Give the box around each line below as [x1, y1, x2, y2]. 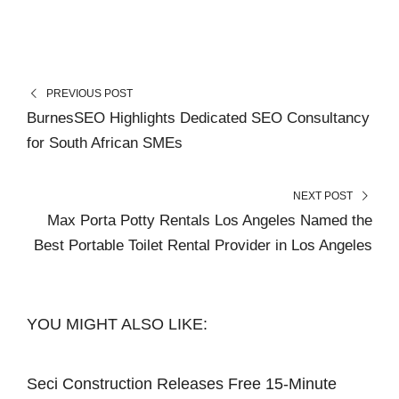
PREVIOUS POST [45, 86, 133, 100]
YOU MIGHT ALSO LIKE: [27, 314, 208, 333]
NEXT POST [293, 189, 354, 202]
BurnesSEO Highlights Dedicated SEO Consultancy [27, 109, 370, 126]
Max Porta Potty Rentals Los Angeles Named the [47, 211, 372, 229]
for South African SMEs [27, 134, 183, 151]
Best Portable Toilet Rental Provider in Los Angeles [34, 236, 372, 254]
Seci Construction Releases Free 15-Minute [27, 374, 337, 393]
